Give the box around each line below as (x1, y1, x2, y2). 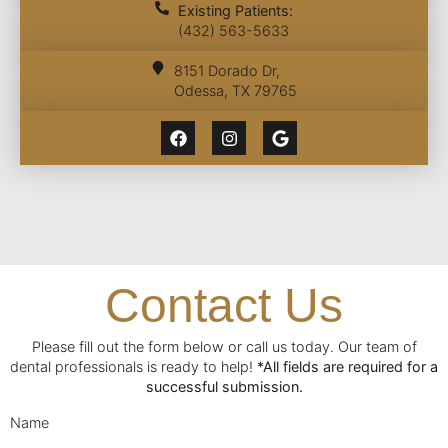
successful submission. (145, 378, 303, 396)
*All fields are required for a (257, 358, 438, 376)
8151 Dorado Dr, (173, 62, 280, 80)
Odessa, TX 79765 (173, 82, 297, 100)
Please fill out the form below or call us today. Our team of (31, 338, 417, 356)
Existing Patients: (177, 2, 293, 20)
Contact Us (105, 279, 343, 333)
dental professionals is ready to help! (10, 358, 257, 376)
